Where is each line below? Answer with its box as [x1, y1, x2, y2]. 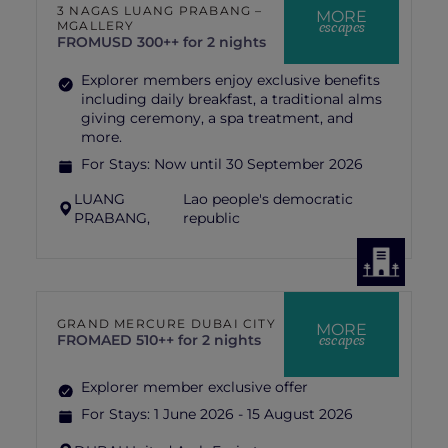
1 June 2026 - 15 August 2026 [154, 405, 353, 423]
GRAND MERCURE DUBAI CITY [57, 316, 276, 331]
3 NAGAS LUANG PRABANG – [57, 3, 263, 18]
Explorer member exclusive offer [81, 378, 308, 396]
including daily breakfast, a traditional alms [81, 90, 382, 108]
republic [182, 209, 240, 227]
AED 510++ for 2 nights [101, 331, 261, 349]
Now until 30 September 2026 [154, 155, 363, 173]
